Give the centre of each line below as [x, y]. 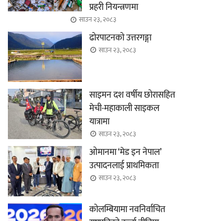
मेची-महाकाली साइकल [125, 108]
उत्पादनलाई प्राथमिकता [124, 166]
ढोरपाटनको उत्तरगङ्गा [121, 38]
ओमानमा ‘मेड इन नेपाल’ [126, 153]
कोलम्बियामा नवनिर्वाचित [128, 210]
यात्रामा [101, 122]
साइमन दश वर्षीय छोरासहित [132, 95]
